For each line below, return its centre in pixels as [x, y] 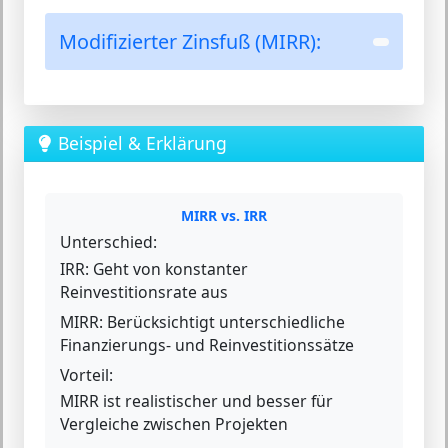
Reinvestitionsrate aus [144, 291]
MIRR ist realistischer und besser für [196, 401]
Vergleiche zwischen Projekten [174, 424]
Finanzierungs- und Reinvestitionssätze [207, 344]
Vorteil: [86, 374]
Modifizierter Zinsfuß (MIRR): [190, 41]
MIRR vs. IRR [224, 215]
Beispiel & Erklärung [142, 143]
